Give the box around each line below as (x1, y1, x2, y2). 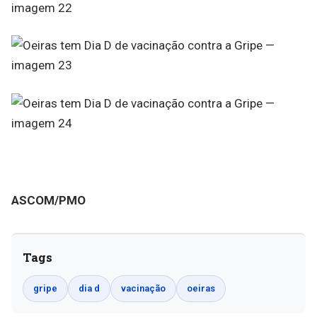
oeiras (187, 283, 215, 294)
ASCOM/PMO (11, 193, 86, 207)
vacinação (121, 283, 166, 294)
